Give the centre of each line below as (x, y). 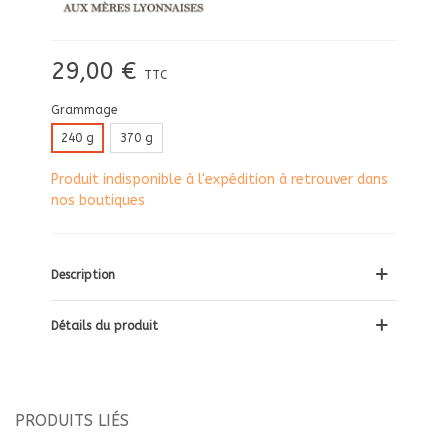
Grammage (84, 110)
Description (83, 275)
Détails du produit (104, 326)
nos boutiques (98, 201)
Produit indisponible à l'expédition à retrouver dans (219, 180)
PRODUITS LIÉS (72, 421)
